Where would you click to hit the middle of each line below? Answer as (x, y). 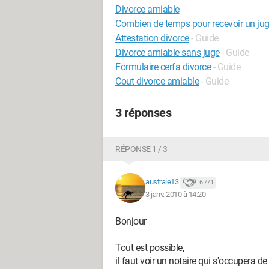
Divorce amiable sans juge (168, 53)
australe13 (162, 182)
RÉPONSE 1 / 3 (141, 149)
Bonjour (131, 221)
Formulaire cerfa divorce (163, 67)
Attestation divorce (152, 38)
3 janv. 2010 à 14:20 (175, 194)
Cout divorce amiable (157, 81)
